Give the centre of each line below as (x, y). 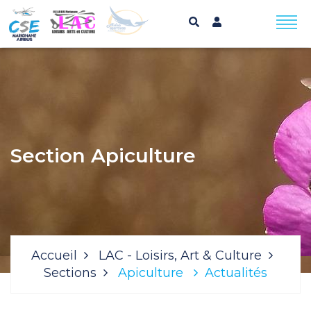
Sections (70, 273)
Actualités (236, 273)
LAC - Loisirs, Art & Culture (180, 255)
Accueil (54, 255)
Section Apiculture (103, 155)
